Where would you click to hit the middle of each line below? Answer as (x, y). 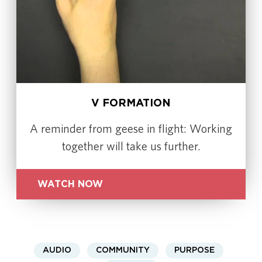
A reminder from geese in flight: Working (131, 129)
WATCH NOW (70, 185)
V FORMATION (131, 104)
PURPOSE (194, 251)
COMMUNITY (123, 251)
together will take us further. (131, 146)
